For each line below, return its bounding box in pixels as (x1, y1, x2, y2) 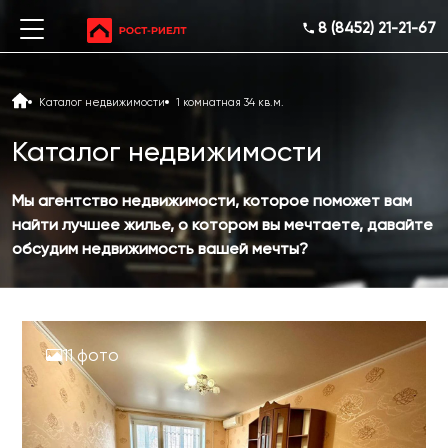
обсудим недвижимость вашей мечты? (12, 239, 308, 258)
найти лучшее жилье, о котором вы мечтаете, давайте (12, 215, 433, 234)
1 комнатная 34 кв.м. (176, 95, 284, 109)
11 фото (63, 345, 119, 365)
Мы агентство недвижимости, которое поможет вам (12, 191, 412, 210)
